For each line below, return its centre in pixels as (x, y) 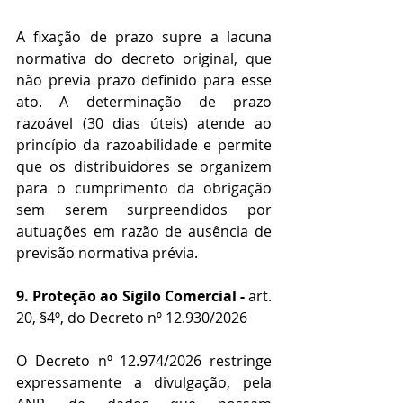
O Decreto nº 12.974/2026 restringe (144, 361)
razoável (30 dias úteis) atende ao (144, 124)
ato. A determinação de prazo (144, 102)
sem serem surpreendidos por (144, 210)
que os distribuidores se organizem (144, 167)
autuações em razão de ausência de (144, 232)
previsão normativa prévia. (107, 253)
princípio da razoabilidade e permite (144, 145)
